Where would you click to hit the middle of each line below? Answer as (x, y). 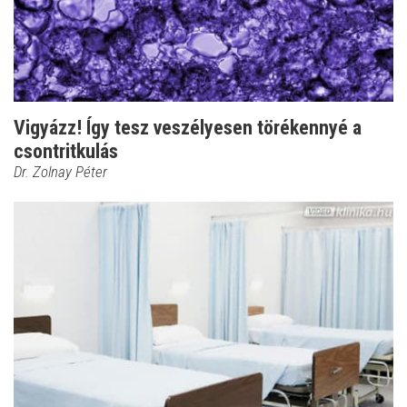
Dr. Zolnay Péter (60, 171)
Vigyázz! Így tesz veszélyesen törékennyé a (188, 127)
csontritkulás (66, 151)
